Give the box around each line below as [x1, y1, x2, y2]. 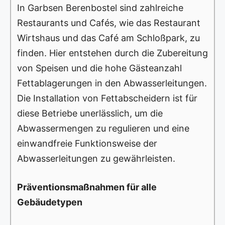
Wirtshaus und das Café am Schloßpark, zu [17, 33, 200, 44]
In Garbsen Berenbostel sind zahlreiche [17, 3, 183, 14]
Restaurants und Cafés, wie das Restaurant [17, 18, 200, 29]
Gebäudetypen [17, 197, 82, 208]
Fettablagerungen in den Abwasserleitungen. [17, 78, 207, 89]
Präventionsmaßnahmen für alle [17, 182, 157, 193]
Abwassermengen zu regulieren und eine [17, 123, 189, 134]
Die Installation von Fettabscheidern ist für [17, 93, 197, 104]
